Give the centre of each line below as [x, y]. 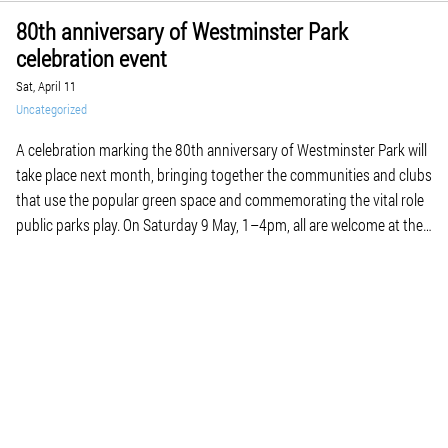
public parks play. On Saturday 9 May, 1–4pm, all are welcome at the [219, 224]
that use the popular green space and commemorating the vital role [220, 199]
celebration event [91, 57]
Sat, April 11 [46, 85]
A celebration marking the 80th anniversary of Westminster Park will [221, 149]
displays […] [51, 274]
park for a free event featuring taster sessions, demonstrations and [219, 249]
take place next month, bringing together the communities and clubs [224, 174]
